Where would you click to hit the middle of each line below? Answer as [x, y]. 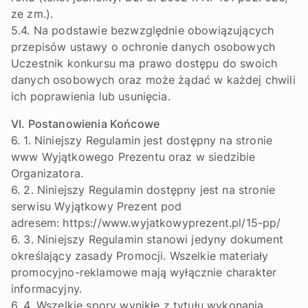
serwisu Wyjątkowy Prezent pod [97, 206]
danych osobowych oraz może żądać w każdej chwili [153, 80]
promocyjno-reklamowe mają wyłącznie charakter [144, 272]
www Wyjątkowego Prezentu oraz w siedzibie [133, 157]
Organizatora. [47, 173]
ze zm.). [32, 14]
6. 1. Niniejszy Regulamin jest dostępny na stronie [142, 140]
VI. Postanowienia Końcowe [85, 124]
